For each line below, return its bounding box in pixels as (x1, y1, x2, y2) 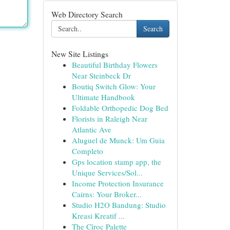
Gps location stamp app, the (71, 157, 161, 167)
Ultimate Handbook (71, 92, 135, 102)
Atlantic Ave (71, 124, 111, 135)
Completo (71, 146, 103, 156)
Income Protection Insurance (71, 178, 164, 188)
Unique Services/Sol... (71, 167, 143, 178)
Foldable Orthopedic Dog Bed (71, 103, 168, 113)
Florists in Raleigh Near (71, 113, 147, 124)
